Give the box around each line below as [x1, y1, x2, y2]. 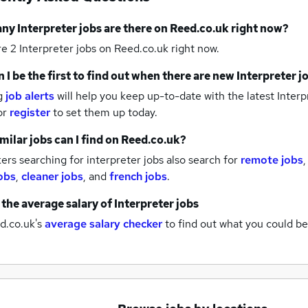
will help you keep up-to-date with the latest [57, 89, 274, 104]
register [10, 105, 50, 120]
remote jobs [241, 153, 303, 168]
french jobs [109, 169, 167, 184]
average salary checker [45, 217, 162, 232]
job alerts [5, 89, 54, 104]
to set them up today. [53, 105, 157, 120]
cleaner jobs [21, 169, 83, 184]
